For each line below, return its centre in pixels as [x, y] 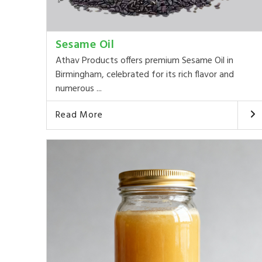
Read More [79, 115]
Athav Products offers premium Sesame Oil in [145, 61]
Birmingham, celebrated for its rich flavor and [145, 75]
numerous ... [79, 89]
